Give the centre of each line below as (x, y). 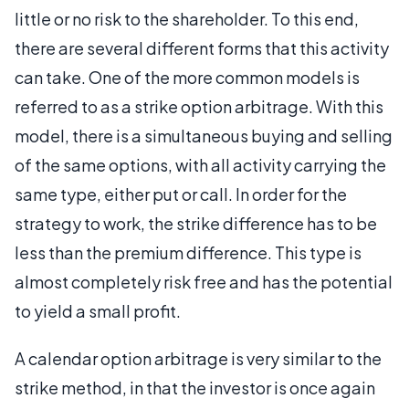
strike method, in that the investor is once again (195, 388)
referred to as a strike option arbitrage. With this (199, 106)
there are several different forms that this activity (202, 48)
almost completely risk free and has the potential (204, 282)
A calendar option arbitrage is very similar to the (198, 358)
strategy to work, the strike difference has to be (196, 223)
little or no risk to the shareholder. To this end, (187, 19)
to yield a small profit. (98, 311)
